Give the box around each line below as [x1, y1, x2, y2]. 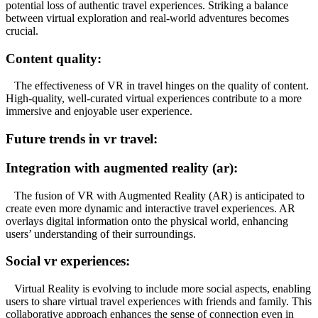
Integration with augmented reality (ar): [6, 160, 238, 175]
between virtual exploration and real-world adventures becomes [6, 11, 289, 24]
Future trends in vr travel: [6, 131, 158, 147]
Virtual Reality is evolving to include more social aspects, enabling [6, 282, 311, 295]
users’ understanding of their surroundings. [6, 227, 196, 240]
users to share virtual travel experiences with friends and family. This [6, 295, 312, 307]
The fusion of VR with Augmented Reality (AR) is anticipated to [6, 189, 305, 202]
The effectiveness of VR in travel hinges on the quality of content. [6, 79, 309, 92]
